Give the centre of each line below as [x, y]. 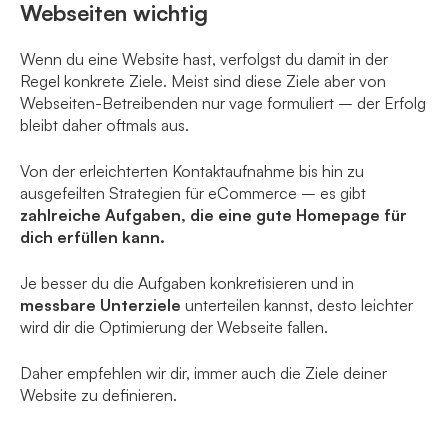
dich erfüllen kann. [92, 237]
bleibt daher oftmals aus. [104, 125]
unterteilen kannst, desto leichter [299, 305]
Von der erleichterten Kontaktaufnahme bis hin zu [192, 171]
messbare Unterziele [102, 305]
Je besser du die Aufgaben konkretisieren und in [187, 283]
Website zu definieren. [98, 395]
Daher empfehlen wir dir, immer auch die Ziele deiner [203, 373]
